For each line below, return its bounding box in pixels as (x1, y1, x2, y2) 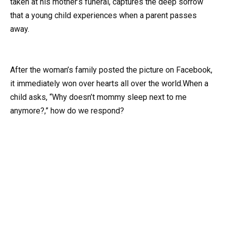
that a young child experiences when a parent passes (10, 10, 197, 20)
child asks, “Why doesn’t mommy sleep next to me (10, 92, 187, 102)
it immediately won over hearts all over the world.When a (10, 79, 208, 89)
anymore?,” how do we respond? (10, 106, 124, 116)
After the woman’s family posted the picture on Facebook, (10, 65, 212, 75)
